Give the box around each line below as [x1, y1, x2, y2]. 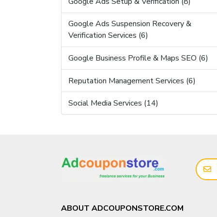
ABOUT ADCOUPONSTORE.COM [61, 202, 184, 214]
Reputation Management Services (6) [68, 75, 196, 86]
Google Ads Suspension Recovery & [68, 18, 191, 30]
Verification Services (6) [68, 30, 148, 41]
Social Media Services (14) [68, 98, 158, 109]
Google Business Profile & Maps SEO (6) [68, 53, 208, 63]
